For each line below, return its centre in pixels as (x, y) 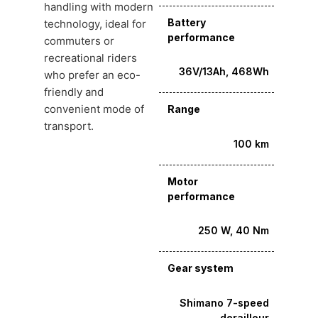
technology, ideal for (95, 23)
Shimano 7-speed (224, 302)
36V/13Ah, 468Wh (224, 72)
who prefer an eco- (92, 75)
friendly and (74, 92)
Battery (187, 22)
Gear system (201, 268)
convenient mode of (94, 109)
